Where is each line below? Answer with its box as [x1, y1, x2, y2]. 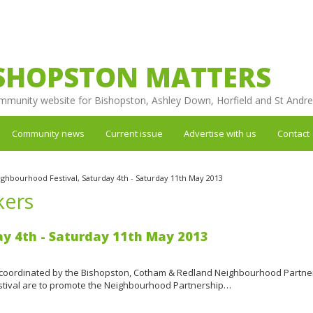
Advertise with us [184, 127, 256, 140]
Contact [277, 127, 310, 140]
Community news [12, 127, 85, 140]
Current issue [105, 127, 163, 140]
